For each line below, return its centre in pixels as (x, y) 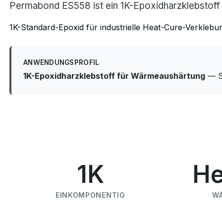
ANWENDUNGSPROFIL (61, 62)
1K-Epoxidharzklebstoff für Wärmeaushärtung (114, 76)
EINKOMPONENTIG (90, 195)
